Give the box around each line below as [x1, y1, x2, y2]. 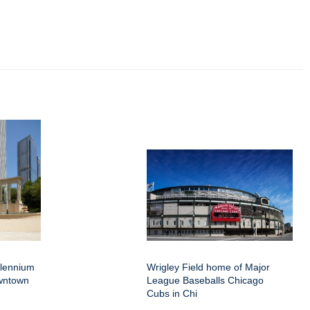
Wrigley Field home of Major [147, 262, 270, 273]
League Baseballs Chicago [147, 275, 264, 286]
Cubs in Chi [147, 288, 197, 299]
